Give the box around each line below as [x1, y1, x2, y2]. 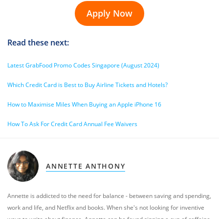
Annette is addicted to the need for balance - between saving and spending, [7, 192, 211, 200]
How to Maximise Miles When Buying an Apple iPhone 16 [7, 100, 161, 109]
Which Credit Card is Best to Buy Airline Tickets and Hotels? [7, 81, 168, 89]
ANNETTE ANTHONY [46, 161, 126, 171]
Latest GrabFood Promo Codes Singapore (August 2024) [7, 61, 159, 69]
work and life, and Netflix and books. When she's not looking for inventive [7, 203, 204, 212]
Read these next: [7, 37, 71, 48]
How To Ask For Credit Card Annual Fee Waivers [7, 120, 137, 128]
